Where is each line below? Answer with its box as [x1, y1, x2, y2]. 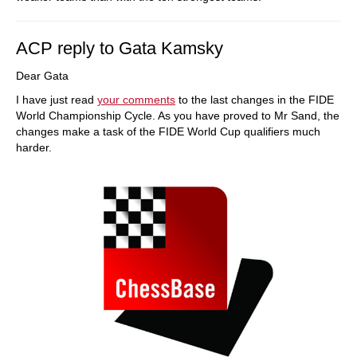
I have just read [16, 92, 97, 106]
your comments [97, 92, 175, 106]
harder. [16, 140, 52, 154]
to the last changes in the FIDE [175, 92, 334, 106]
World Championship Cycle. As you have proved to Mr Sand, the [16, 108, 339, 122]
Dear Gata [16, 69, 69, 82]
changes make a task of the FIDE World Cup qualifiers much [16, 124, 320, 138]
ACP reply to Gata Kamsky [16, 37, 223, 58]
